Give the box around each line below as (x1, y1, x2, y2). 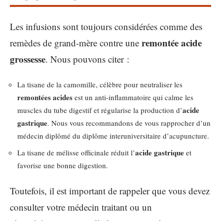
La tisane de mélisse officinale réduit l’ (17, 147, 135, 157)
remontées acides (17, 92, 74, 103)
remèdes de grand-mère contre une (10, 36, 142, 49)
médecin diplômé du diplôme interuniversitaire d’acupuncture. (17, 131, 209, 141)
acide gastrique (135, 147, 184, 158)
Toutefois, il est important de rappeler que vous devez (10, 184, 210, 197)
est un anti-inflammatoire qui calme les (74, 92, 193, 102)
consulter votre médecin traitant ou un (10, 201, 152, 213)
